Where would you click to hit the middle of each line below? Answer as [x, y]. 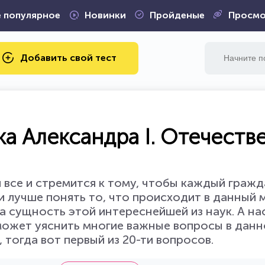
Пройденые [177, 15]
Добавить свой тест [68, 57]
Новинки [105, 15]
